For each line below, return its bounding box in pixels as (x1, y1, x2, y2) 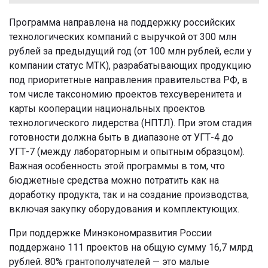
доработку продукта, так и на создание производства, (9, 188, 249, 200)
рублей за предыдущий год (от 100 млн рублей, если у (9, 45, 252, 57)
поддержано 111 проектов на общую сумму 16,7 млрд (9, 241, 253, 253)
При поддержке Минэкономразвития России (9, 227, 212, 239)
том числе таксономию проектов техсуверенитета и (9, 88, 242, 100)
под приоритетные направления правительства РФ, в (9, 74, 248, 86)
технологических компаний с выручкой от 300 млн (9, 31, 236, 42)
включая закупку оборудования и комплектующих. (9, 203, 239, 215)
